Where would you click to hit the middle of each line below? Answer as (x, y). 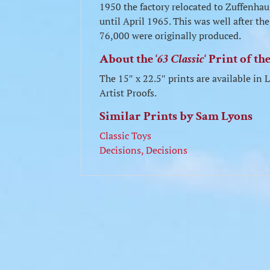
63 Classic (181, 59)
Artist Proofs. (128, 93)
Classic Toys (126, 136)
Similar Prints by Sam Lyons (176, 116)
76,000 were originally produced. (171, 36)
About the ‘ (129, 59)
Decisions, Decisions (144, 150)
